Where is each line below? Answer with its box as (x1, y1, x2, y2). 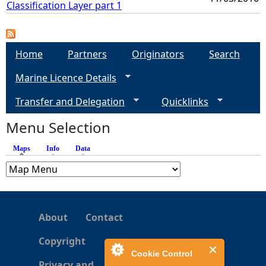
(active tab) (30, 144, 64, 153)
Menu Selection (6, 117, 110, 137)
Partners (68, 47, 107, 61)
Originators (132, 47, 184, 61)
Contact (85, 210, 123, 224)
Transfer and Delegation (15, 94, 125, 108)
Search (209, 47, 240, 61)
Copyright (39, 234, 85, 248)
